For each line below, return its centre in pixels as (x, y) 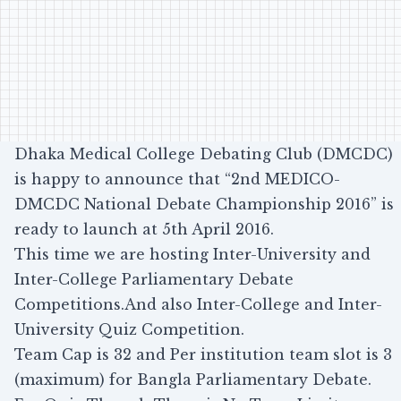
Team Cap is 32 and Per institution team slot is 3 (203, 354)
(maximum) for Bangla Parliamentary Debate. (193, 380)
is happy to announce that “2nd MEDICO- (177, 179)
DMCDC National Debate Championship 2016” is (204, 204)
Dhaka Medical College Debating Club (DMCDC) (204, 154)
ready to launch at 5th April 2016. (144, 229)
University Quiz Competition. (129, 329)
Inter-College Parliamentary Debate (154, 279)
